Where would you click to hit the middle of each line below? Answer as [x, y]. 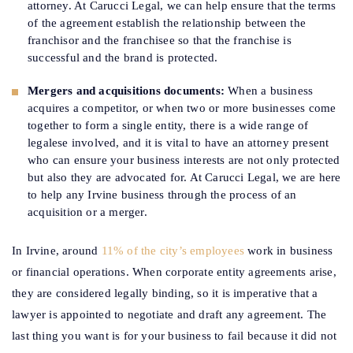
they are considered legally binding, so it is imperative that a [165, 294]
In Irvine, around [57, 251]
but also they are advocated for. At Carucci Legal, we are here [184, 178]
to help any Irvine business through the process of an [162, 195]
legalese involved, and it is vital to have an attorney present [178, 143]
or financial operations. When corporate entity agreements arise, [174, 272]
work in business [289, 251]
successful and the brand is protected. [123, 58]
